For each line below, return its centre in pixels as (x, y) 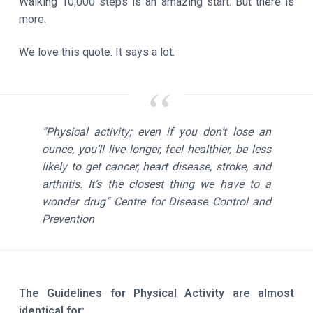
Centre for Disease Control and (192, 201)
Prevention (68, 219)
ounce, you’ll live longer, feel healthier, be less (156, 149)
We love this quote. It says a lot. (96, 52)
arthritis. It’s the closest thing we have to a (156, 184)
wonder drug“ (78, 201)
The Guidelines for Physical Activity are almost (156, 293)
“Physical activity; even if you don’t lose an (156, 131)
